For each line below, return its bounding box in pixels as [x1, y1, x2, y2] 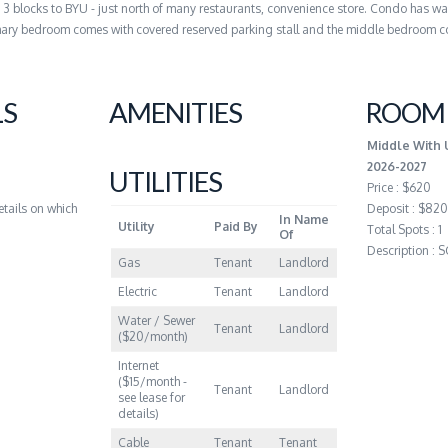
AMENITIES [108, 95, 243, 129]
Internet [118, 357, 160, 373]
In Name [279, 211, 330, 227]
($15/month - [118, 373, 188, 389]
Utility [118, 218, 156, 234]
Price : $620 [366, 180, 431, 196]
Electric [118, 283, 158, 299]
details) [118, 405, 160, 421]
